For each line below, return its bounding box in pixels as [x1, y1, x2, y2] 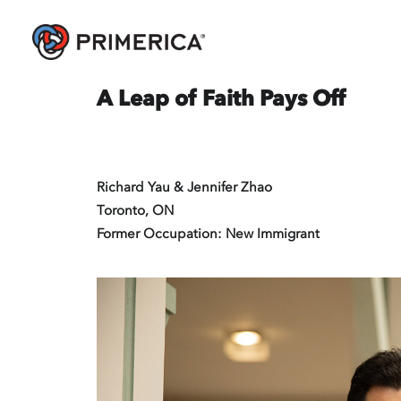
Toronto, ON [97, 202, 174, 218]
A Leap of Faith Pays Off [97, 85, 346, 111]
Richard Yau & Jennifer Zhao [97, 179, 272, 195]
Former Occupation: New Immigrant [97, 226, 320, 242]
